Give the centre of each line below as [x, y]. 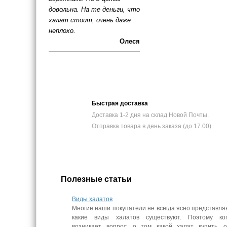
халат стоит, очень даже [89, 20]
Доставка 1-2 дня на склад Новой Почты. [150, 115]
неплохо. [62, 31]
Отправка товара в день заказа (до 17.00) [152, 126]
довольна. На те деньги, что [94, 9]
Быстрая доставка [120, 103]
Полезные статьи [96, 179]
